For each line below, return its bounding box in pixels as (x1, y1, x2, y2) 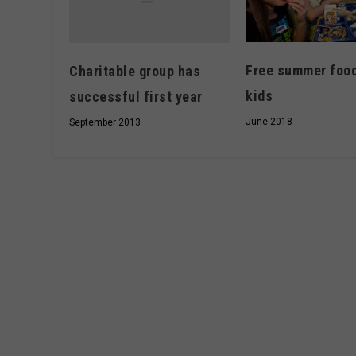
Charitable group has (69, 63, 201, 80)
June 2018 (246, 115, 293, 127)
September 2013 (69, 117, 141, 129)
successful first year (69, 88, 203, 106)
